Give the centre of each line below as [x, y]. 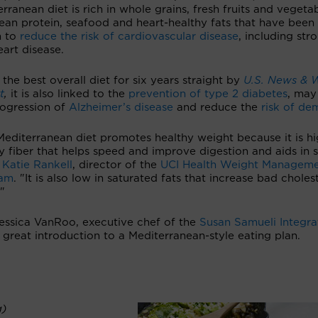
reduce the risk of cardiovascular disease [129, 37]
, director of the [116, 165]
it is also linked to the [70, 94]
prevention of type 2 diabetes [208, 94]
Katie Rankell [37, 165]
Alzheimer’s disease [121, 108]
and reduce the [217, 108]
